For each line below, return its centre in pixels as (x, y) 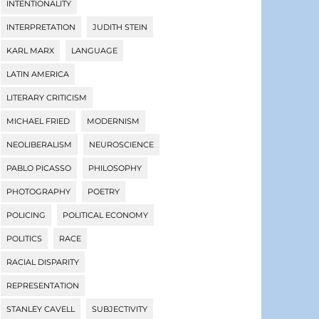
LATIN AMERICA (38, 74)
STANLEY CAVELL (41, 309)
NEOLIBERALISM (40, 145)
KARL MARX (31, 51)
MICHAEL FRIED (38, 121)
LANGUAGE (95, 51)
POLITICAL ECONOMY (106, 215)
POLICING (26, 215)
